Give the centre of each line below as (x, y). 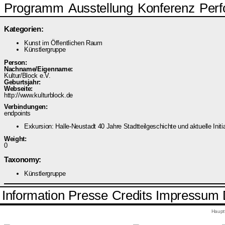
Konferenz (166, 8)
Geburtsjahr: (23, 82)
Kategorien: (24, 29)
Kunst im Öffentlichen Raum (63, 43)
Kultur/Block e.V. (27, 75)
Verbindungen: (27, 106)
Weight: (16, 139)
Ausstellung (101, 8)
